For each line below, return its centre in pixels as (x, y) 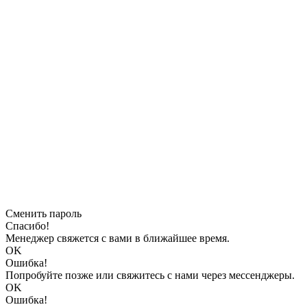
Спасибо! (27, 226)
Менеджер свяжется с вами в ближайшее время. (118, 238)
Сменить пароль (44, 214)
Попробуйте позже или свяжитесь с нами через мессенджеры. (150, 275)
